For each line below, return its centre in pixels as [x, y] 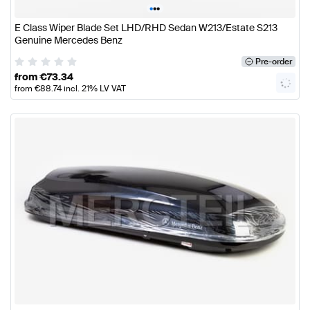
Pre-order [273, 61]
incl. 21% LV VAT [94, 88]
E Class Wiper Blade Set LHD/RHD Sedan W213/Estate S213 [146, 28]
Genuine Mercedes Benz [69, 40]
